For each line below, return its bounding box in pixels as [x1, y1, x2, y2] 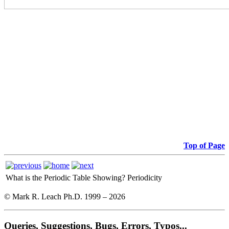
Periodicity [127, 173, 162, 182]
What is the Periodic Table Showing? [6, 173, 125, 182]
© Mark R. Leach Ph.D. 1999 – [4, 192, 109, 201]
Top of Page [184, 141, 225, 150]
